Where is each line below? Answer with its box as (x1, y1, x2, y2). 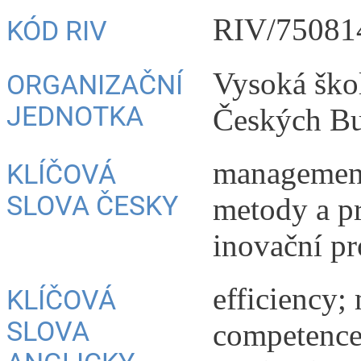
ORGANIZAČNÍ (6, 68, 183, 101)
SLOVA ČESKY (6, 189, 178, 222)
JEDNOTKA (6, 100, 143, 132)
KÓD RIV (6, 15, 107, 48)
